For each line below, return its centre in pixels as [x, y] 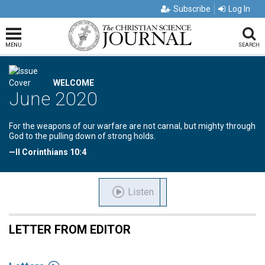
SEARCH [249, 45]
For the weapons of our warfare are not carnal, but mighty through [132, 126]
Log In [239, 9]
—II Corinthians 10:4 [48, 152]
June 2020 [53, 99]
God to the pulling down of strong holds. [82, 136]
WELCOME [74, 83]
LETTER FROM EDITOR [70, 230]
